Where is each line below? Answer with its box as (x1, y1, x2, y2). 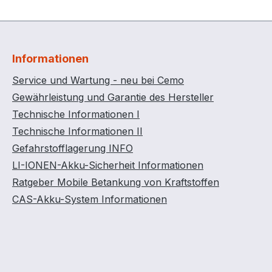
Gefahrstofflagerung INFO (12, 142, 133, 154)
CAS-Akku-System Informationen (12, 193, 167, 205)
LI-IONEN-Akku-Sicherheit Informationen (12, 159, 203, 171)
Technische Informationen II (12, 125, 143, 137)
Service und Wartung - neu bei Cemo (12, 74, 184, 86)
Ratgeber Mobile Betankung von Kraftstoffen (12, 176, 219, 188)
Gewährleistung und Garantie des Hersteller (12, 91, 214, 103)
